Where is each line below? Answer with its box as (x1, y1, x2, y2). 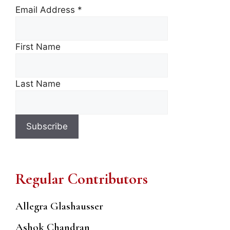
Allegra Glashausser (15, 200, 103, 213)
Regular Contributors (15, 169, 148, 189)
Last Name (15, 79, 61, 89)
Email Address (15, 5, 78, 15)
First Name (15, 42, 61, 52)
